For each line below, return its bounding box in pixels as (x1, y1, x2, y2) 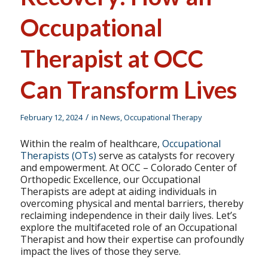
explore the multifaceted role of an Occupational (20, 221, 237, 234)
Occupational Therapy (123, 111, 202, 123)
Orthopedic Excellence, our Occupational (20, 173, 200, 187)
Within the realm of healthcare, (20, 137, 162, 151)
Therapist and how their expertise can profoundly (20, 233, 244, 246)
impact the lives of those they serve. (20, 245, 181, 258)
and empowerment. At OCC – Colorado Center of (20, 161, 237, 175)
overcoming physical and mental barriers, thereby (20, 197, 243, 211)
